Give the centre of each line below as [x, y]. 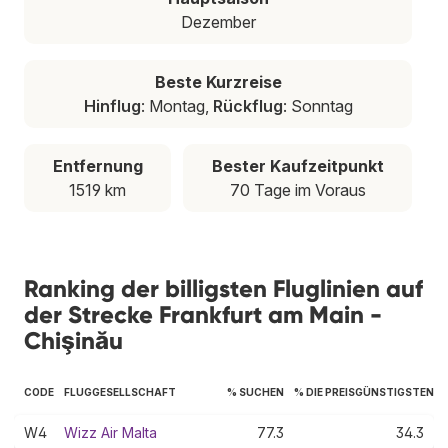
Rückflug [247, 105]
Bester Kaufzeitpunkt [297, 165]
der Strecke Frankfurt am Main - [203, 314]
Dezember [218, 21]
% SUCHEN [255, 391]
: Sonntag [317, 105]
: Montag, [176, 105]
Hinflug [112, 105]
